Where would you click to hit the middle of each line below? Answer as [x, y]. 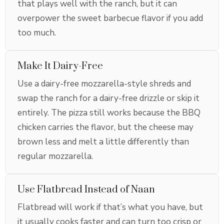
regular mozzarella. [55, 156]
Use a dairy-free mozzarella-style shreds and [104, 84]
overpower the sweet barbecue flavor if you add [110, 18]
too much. [37, 33]
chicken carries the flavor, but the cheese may [105, 127]
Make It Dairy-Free [60, 66]
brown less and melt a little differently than [103, 142]
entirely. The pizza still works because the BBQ [109, 113]
